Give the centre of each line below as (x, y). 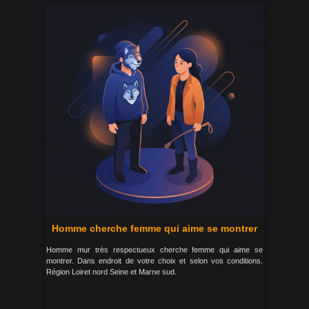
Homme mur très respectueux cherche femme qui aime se (154, 250)
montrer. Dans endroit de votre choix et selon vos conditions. (154, 261)
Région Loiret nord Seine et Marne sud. (111, 272)
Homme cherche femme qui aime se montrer (154, 229)
